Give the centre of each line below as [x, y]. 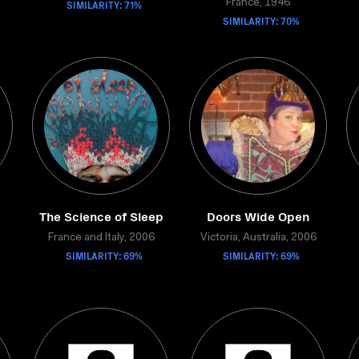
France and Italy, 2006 [101, 238]
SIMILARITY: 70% [261, 20]
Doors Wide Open [258, 216]
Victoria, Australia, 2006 [258, 238]
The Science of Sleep [101, 216]
